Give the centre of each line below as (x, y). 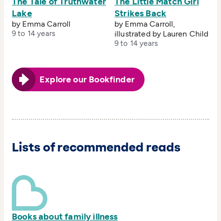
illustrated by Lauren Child (162, 34)
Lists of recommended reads (96, 147)
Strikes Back (141, 13)
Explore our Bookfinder (87, 79)
